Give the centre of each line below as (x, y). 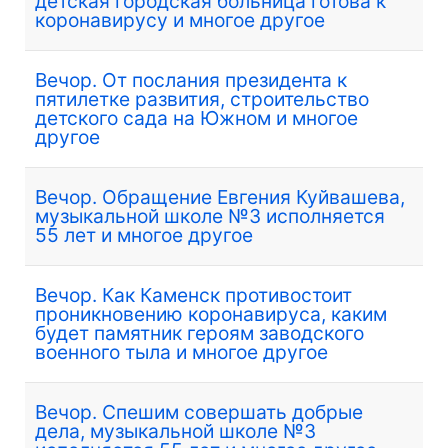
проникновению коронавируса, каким (211, 313)
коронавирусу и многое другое (180, 19)
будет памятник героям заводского (199, 332)
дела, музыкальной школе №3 (175, 430)
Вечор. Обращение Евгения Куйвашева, (220, 196)
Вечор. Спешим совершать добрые (199, 411)
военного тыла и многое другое (181, 351)
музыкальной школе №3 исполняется (210, 215)
